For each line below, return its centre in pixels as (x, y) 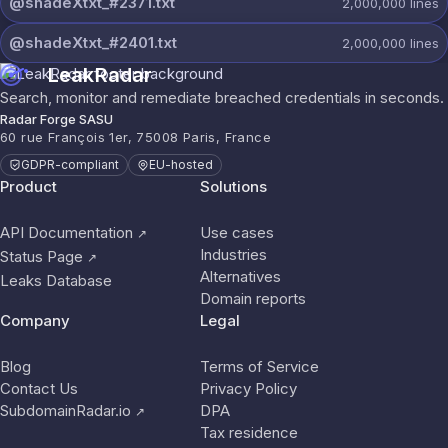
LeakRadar (100, 75)
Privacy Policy (248, 388)
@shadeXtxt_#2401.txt (93, 42)
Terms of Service (259, 366)
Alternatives (240, 276)
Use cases (237, 232)
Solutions (233, 186)
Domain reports (253, 298)
